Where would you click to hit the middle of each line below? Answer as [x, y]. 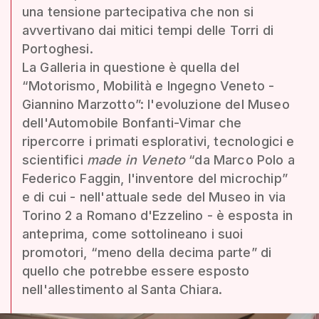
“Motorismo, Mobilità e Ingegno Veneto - [148, 86]
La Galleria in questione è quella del [131, 67]
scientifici [54, 160]
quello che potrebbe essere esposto [136, 271]
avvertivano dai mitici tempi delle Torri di [148, 30]
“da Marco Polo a [240, 160]
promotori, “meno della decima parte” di [147, 252]
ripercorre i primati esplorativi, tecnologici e [158, 141]
